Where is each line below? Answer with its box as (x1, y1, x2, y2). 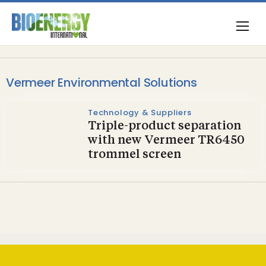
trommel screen (88, 149, 181, 161)
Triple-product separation (88, 121, 241, 132)
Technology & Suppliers (88, 107, 192, 118)
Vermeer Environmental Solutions (6, 74, 197, 91)
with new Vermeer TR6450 (88, 135, 245, 147)
